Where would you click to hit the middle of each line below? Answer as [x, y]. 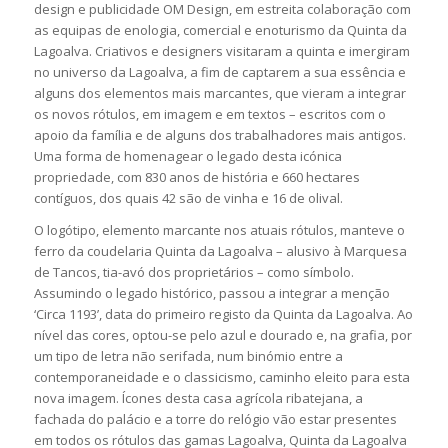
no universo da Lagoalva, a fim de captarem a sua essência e [219, 72]
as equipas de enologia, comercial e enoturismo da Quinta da [220, 30]
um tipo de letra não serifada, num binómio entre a [188, 356]
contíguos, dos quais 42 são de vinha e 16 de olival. [189, 198]
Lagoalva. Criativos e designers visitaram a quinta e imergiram [221, 51]
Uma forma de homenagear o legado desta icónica [187, 156]
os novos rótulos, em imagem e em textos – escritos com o [209, 114]
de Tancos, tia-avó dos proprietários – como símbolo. [193, 272]
